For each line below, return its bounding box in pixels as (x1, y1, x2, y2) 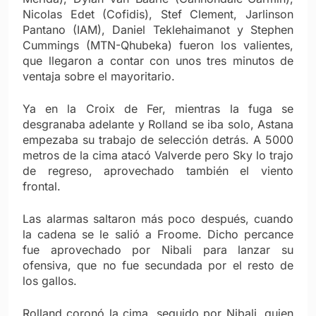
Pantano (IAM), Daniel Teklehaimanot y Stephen (23, 22, 293, 37)
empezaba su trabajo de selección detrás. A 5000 (23, 132, 293, 147)
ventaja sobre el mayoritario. (23, 68, 175, 83)
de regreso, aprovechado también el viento (23, 163, 293, 178)
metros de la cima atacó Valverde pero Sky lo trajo (23, 147, 293, 162)
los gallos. (23, 273, 77, 288)
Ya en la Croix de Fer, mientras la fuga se (23, 101, 293, 116)
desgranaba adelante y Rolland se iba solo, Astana (23, 116, 293, 131)
